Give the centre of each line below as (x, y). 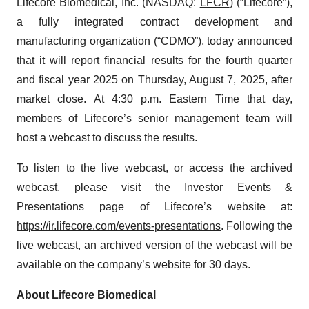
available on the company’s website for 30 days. (133, 265)
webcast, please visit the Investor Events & (154, 187)
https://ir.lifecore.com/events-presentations (119, 226)
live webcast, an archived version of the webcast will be (154, 245)
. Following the (257, 226)
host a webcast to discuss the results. (107, 138)
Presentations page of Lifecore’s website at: (154, 207)
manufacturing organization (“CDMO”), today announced (154, 41)
